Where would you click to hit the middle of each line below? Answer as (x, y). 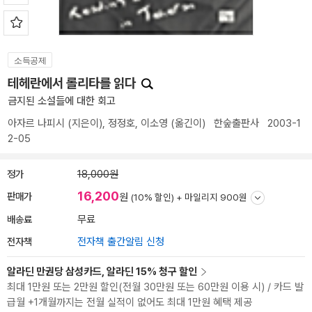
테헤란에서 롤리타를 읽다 (73, 83)
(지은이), (86, 123)
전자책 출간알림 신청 (121, 242)
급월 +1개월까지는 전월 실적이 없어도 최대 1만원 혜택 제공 (130, 302)
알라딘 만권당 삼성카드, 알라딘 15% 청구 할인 (102, 272)
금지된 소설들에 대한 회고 (62, 101)
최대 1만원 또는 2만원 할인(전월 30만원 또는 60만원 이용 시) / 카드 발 (155, 287)
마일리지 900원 (216, 197)
